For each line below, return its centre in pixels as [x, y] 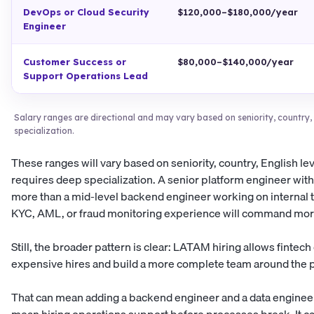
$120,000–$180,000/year [238, 12]
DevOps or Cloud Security [86, 12]
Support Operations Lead [86, 76]
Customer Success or [75, 62]
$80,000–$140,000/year [235, 62]
